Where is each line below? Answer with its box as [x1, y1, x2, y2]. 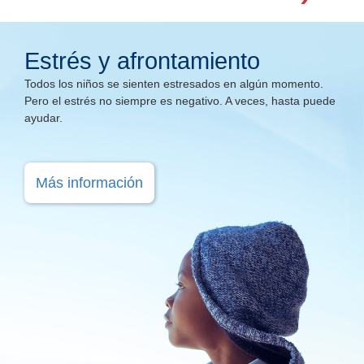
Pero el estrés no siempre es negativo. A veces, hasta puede [24, 94, 336, 107]
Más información [36, 174, 143, 191]
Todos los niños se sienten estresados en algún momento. [24, 77, 323, 90]
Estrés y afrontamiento [24, 47, 260, 74]
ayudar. [24, 111, 63, 124]
